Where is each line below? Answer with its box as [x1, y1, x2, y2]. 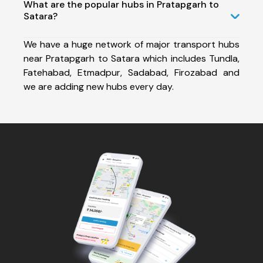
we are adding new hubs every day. [23, 80, 174, 93]
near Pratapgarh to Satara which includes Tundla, [23, 52, 240, 65]
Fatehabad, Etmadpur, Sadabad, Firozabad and [23, 66, 240, 79]
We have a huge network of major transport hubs [23, 38, 240, 50]
